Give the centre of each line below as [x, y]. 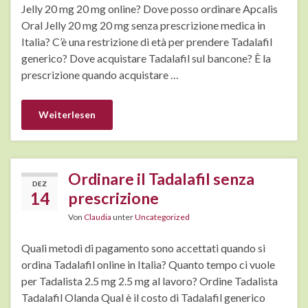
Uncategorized [162, 217]
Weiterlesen [67, 115]
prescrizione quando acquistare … [100, 75]
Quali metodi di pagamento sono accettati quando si [143, 248]
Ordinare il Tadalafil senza [161, 179]
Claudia [98, 217]
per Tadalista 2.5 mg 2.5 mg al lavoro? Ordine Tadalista [150, 281]
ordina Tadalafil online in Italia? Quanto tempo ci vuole [148, 265]
